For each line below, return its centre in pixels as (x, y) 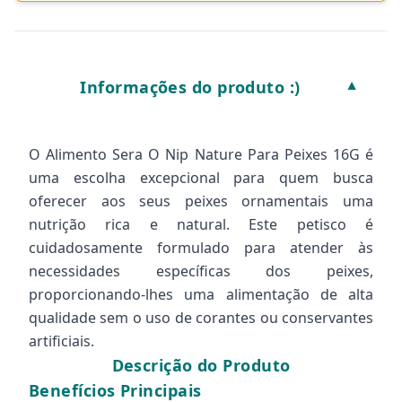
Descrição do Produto (201, 365)
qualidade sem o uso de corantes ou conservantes (201, 318)
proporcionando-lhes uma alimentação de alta (201, 294)
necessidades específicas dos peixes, (201, 271)
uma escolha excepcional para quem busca (201, 178)
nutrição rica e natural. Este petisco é (201, 224)
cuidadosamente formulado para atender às (201, 248)
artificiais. (61, 341)
